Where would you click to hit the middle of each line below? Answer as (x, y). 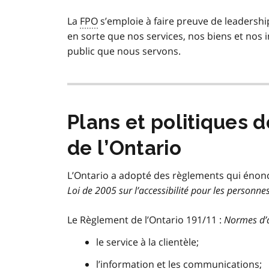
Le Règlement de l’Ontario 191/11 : (146, 220)
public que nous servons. (124, 51)
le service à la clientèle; (147, 242)
